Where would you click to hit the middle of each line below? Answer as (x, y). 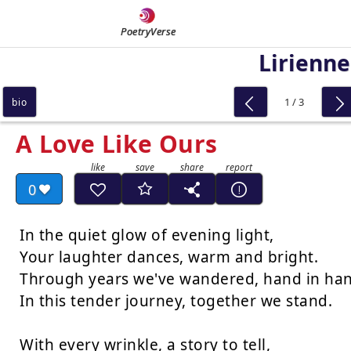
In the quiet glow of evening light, (147, 235)
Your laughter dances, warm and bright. (169, 257)
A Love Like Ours (117, 144)
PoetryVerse (148, 31)
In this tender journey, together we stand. (176, 301)
